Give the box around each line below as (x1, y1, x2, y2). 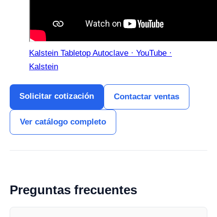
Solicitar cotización (19, 92, 94, 101)
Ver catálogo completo (20, 117, 106, 126)
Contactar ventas (114, 92, 179, 101)
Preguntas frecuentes (10, 183, 137, 197)
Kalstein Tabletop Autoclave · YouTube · (29, 48, 172, 58)
